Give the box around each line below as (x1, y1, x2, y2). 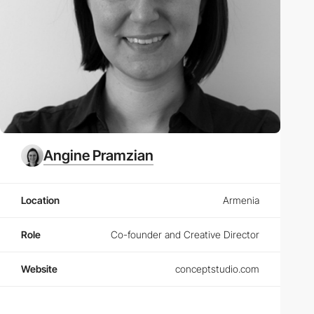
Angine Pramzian (43, 146, 153, 165)
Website (21, 263, 57, 275)
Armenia (223, 194, 259, 207)
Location (21, 194, 60, 207)
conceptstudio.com (175, 263, 259, 275)
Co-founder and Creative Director (111, 228, 259, 241)
